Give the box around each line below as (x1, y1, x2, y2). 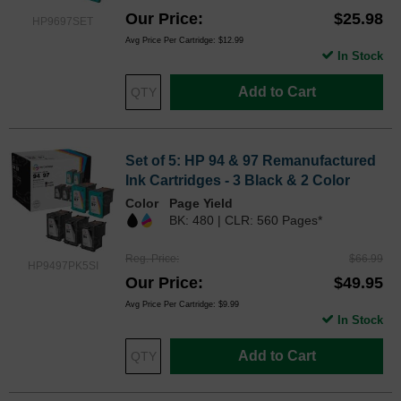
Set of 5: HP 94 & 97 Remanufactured (125, 153, 376, 169)
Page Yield (169, 196, 233, 211)
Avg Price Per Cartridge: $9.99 (125, 300, 239, 310)
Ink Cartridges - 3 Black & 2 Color (125, 173, 350, 189)
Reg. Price (125, 252, 176, 266)
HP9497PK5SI (27, 260, 98, 273)
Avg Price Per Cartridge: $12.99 (125, 36, 243, 46)
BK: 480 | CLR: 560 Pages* (169, 213, 322, 228)
